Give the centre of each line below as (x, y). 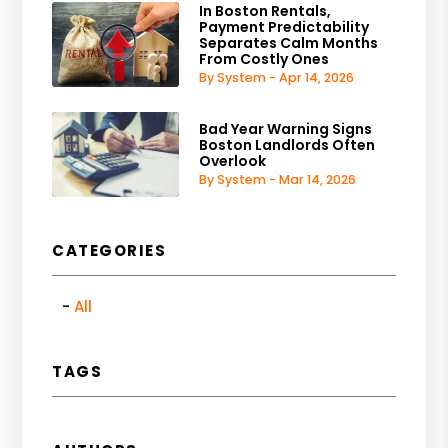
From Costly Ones (264, 59)
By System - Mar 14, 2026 (278, 180)
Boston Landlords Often (287, 145)
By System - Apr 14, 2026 (277, 78)
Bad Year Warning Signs (286, 129)
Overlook (233, 161)
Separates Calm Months (289, 43)
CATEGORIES (109, 250)
